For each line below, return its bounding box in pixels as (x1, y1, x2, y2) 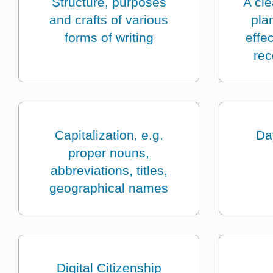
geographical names (49, 181, 169, 196)
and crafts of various (49, 13, 169, 27)
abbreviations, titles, (50, 163, 168, 178)
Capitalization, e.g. (54, 128, 163, 143)
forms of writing (64, 30, 154, 45)
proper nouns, (68, 146, 150, 160)
